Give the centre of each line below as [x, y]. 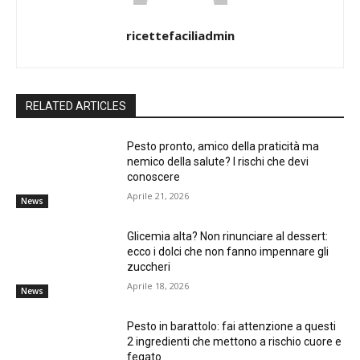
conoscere [154, 177]
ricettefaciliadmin [180, 36]
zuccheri [149, 266]
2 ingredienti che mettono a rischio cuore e [235, 341]
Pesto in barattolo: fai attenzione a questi [232, 326]
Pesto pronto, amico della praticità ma [223, 147]
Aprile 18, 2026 [158, 285]
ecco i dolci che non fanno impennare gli [228, 251]
